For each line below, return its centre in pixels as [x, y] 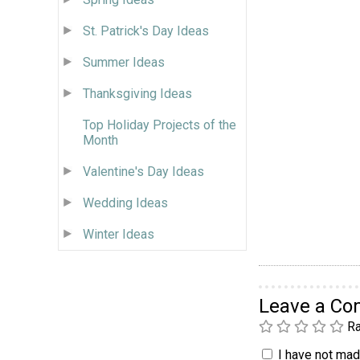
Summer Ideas [124, 62]
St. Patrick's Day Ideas [146, 31]
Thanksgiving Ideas [137, 93]
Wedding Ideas [125, 202]
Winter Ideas [119, 234]
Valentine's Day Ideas [143, 171]
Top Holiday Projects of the [160, 125]
